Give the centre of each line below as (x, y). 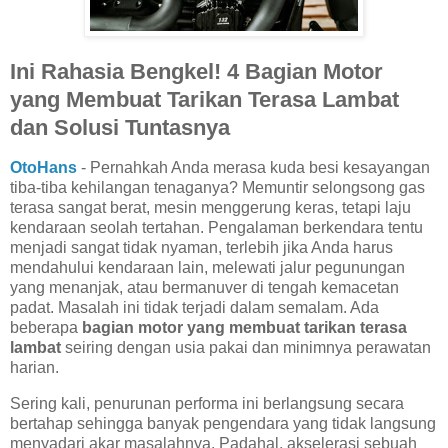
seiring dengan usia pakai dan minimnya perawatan (246, 347)
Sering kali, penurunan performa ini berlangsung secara (207, 403)
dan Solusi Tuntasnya (120, 128)
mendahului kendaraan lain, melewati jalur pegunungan (207, 267)
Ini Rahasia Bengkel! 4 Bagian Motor (196, 72)
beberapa (46, 327)
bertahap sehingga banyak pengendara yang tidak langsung (223, 423)
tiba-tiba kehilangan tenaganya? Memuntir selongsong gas (217, 187)
